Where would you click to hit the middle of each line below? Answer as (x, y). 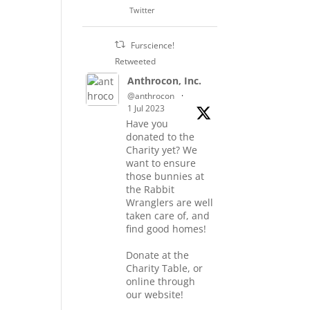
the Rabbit (151, 189)
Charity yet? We (162, 149)
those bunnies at (165, 176)
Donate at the (158, 255)
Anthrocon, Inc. (165, 80)
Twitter (143, 10)
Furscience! (152, 45)
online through (161, 281)
